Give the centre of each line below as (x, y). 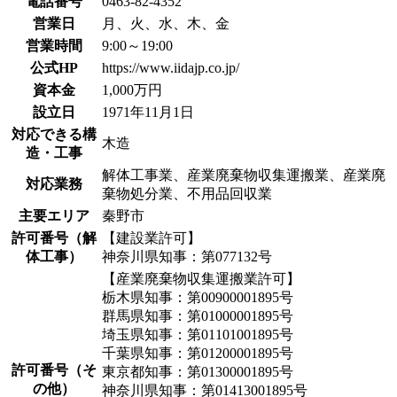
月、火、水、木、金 (166, 24)
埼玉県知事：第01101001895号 (198, 335)
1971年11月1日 (148, 113)
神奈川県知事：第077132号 (187, 257)
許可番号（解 (54, 238)
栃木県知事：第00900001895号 (198, 298)
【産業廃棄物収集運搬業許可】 (201, 279)
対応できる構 (54, 135)
